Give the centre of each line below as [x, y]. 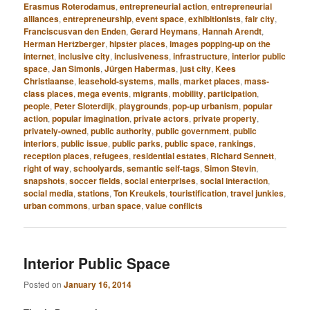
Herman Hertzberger [65, 44]
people [37, 106]
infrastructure [201, 56]
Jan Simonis [76, 69]
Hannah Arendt [232, 31]
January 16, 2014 [98, 284]
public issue [85, 144]
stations [94, 193]
